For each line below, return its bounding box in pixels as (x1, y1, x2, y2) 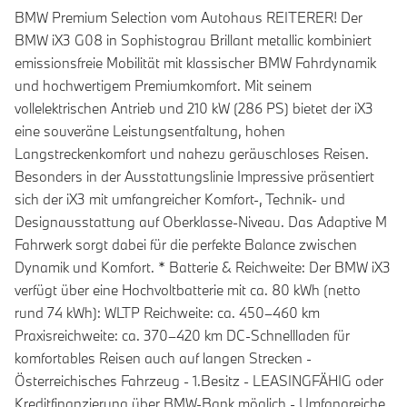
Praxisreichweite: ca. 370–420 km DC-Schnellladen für (15, 326, 350, 345)
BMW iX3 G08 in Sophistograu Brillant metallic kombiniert (15, 31, 372, 50)
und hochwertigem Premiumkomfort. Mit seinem (15, 76, 312, 95)
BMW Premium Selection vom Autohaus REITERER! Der (15, 8, 362, 27)
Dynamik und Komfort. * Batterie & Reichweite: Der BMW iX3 (15, 258, 391, 277)
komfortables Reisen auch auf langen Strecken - (15, 349, 312, 368)
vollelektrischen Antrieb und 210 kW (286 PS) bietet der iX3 (15, 99, 373, 118)
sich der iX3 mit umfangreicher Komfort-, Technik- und (15, 190, 345, 209)
